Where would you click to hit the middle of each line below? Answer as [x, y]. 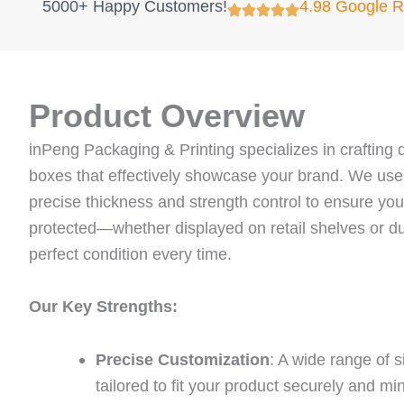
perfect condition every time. [130, 254]
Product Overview [167, 115]
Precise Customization [183, 359]
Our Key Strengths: [103, 306]
